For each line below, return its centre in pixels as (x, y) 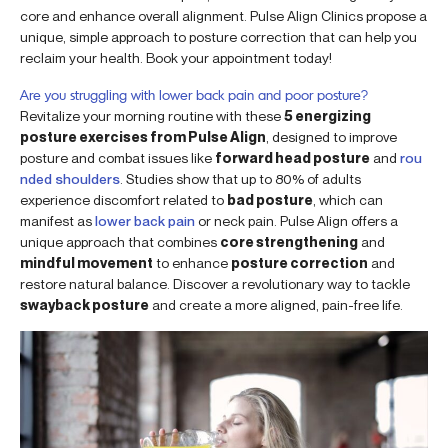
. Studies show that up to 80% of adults (240, 178)
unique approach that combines (120, 241)
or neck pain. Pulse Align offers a (296, 220)
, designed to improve (331, 136)
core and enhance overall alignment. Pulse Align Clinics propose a (223, 15)
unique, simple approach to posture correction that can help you (218, 36)
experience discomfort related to (123, 199)
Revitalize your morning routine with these (152, 115)
